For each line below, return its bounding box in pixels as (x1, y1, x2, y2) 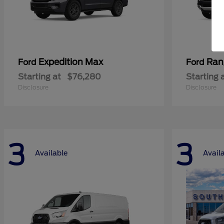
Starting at (18, 71, 61, 81)
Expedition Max (38, 56, 103, 67)
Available (35, 149, 67, 157)
